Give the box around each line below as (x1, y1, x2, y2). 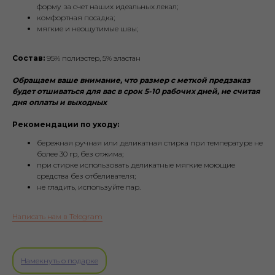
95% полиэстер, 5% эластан (45, 53, 141, 63)
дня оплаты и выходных (12, 98, 107, 107)
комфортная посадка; (37, 13, 115, 23)
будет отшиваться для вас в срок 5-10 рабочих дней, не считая (12, 87, 260, 96)
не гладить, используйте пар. (37, 182, 141, 192)
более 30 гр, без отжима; (37, 149, 123, 159)
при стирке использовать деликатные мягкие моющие (37, 160, 235, 170)
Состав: (12, 53, 45, 63)
